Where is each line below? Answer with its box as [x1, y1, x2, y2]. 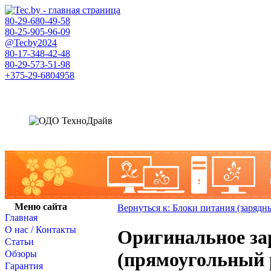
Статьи [5, 237, 34, 247]
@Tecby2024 [5, 38, 57, 48]
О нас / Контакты [5, 224, 76, 235]
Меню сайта [14, 201, 67, 212]
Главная [5, 212, 38, 223]
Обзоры [5, 249, 37, 259]
